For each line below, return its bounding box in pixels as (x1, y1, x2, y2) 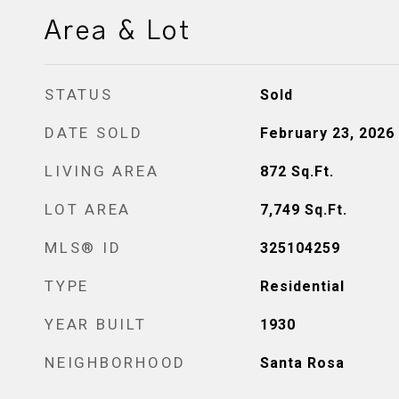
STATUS (45, 85, 113, 103)
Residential (259, 278, 345, 295)
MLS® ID (45, 239, 122, 256)
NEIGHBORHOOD (45, 354, 186, 371)
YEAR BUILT (45, 315, 147, 333)
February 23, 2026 (259, 125, 395, 142)
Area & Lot (45, 19, 191, 45)
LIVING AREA (45, 162, 159, 180)
